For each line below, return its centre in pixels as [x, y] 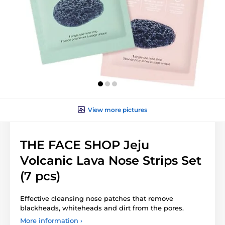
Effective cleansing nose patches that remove [97, 198]
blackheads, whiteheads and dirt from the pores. [102, 208]
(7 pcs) [40, 176]
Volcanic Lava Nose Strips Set [111, 160]
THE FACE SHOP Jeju [85, 145]
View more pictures [118, 109]
